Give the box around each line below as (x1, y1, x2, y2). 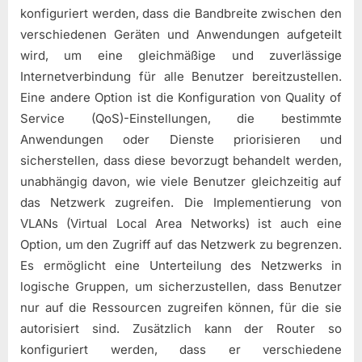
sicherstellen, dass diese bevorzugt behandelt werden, (20, 152, 342, 168)
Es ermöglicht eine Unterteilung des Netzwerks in (20, 257, 342, 273)
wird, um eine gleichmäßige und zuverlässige (20, 47, 342, 63)
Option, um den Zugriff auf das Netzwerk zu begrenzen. (20, 236, 342, 252)
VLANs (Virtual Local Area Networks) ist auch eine (20, 215, 342, 231)
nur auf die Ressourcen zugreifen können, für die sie (20, 299, 342, 315)
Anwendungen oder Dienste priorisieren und (20, 131, 342, 147)
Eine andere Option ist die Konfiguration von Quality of (20, 89, 342, 105)
